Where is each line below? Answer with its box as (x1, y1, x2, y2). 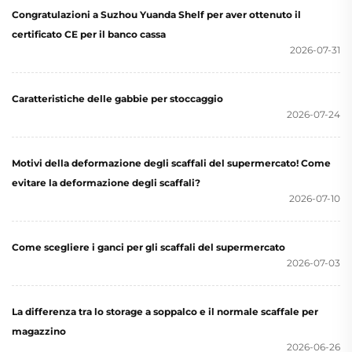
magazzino (12, 325, 66, 337)
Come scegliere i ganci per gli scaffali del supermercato (12, 241, 285, 253)
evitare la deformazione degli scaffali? (12, 177, 200, 189)
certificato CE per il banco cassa (12, 28, 166, 40)
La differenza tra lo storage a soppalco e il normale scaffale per (12, 306, 318, 317)
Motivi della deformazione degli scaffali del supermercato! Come (12, 157, 331, 169)
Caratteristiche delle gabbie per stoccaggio (12, 93, 223, 104)
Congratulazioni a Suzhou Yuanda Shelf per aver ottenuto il (12, 9, 301, 20)
